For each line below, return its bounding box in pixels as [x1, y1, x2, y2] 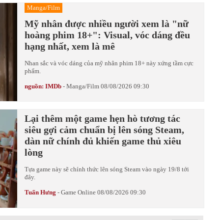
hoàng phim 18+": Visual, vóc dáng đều [25, 29, 190, 40]
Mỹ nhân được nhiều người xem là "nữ [25, 18, 189, 29]
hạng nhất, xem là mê [25, 41, 115, 52]
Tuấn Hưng [25, 189, 56, 196]
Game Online [61, 189, 96, 196]
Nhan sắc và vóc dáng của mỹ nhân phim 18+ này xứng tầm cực [25, 59, 193, 67]
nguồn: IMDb [25, 82, 61, 90]
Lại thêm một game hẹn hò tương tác [25, 113, 180, 124]
